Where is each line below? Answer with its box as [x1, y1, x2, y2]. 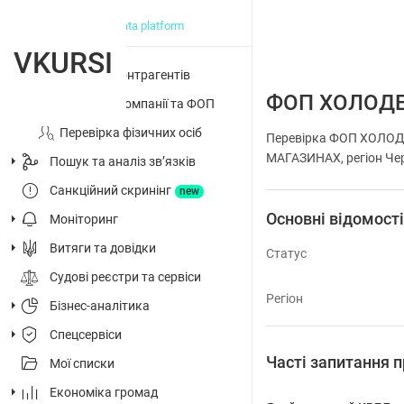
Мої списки [50, 356, 115, 371]
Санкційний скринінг [50, 183, 171, 197]
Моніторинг [50, 212, 118, 226]
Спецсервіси [50, 327, 122, 342]
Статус [266, 246, 307, 261]
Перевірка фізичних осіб [60, 125, 202, 140]
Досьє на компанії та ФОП [60, 96, 215, 111]
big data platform [97, 19, 184, 32]
